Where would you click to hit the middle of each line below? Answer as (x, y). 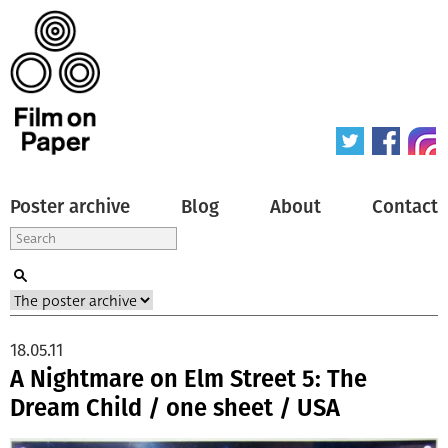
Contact (405, 206)
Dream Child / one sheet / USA (175, 407)
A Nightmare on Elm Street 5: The (188, 378)
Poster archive (70, 206)
